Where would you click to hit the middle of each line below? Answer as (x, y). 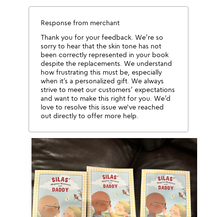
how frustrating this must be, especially (101, 72)
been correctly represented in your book (105, 54)
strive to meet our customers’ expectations (108, 89)
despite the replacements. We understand (107, 63)
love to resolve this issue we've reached (102, 107)
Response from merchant (80, 23)
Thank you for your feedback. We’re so (102, 37)
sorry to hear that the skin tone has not (101, 46)
